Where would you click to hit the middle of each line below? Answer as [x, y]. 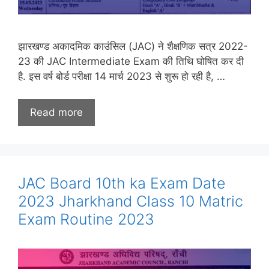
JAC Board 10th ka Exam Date [122, 183]
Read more [56, 113]
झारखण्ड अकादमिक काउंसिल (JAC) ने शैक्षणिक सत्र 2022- [133, 46]
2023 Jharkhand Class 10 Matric [131, 201]
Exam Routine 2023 [86, 219]
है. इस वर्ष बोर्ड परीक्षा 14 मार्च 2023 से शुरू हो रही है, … [122, 76]
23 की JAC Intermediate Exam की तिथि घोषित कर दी [131, 61]
